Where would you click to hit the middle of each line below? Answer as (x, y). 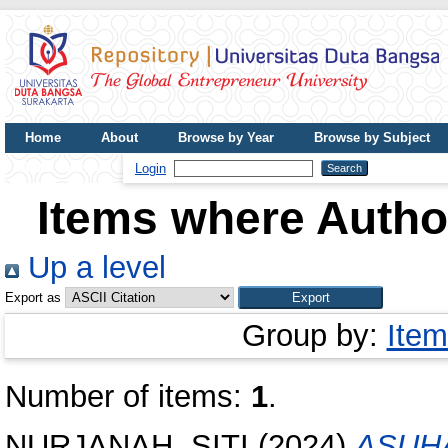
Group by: (314, 335)
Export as (33, 297)
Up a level (92, 267)
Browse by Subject (372, 137)
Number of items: (128, 396)
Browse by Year (226, 137)
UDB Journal (64, 167)
